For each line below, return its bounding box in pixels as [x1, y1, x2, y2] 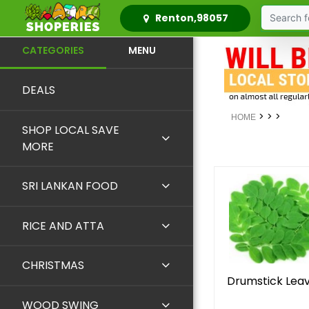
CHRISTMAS [22, 257, 84, 274]
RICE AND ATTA [22, 217, 104, 234]
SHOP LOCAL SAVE [22, 121, 119, 138]
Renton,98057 [154, 11, 228, 25]
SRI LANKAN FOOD [22, 178, 118, 195]
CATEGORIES [22, 43, 84, 57]
